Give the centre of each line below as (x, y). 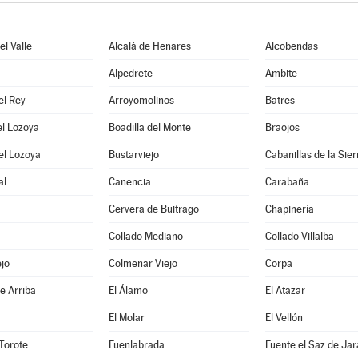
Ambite (281, 73)
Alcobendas (291, 46)
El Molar (126, 318)
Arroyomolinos (141, 100)
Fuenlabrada (136, 345)
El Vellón (284, 318)
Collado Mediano (145, 236)
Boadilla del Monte (149, 127)
